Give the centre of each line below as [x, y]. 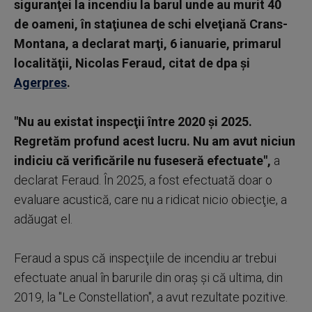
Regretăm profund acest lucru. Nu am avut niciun [155, 141]
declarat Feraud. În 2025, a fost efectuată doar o [143, 180]
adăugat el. [43, 219]
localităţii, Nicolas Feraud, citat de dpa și [132, 63]
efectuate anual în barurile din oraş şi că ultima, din [148, 277]
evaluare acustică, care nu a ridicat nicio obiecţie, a [150, 199]
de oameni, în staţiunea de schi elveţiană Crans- [151, 24]
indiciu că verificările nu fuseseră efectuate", [142, 160]
